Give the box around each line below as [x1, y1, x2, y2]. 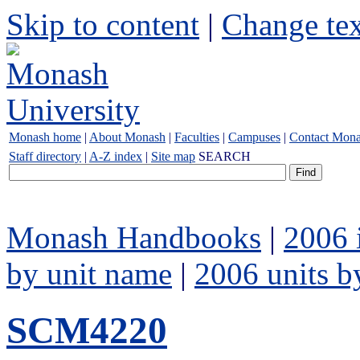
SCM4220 [6, 309, 167, 352]
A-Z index [89, 149, 142, 163]
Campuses [228, 130, 280, 144]
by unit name [6, 256, 172, 291]
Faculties [174, 130, 219, 144]
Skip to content [6, 7, 199, 42]
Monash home [9, 130, 81, 144]
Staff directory [9, 149, 81, 163]
